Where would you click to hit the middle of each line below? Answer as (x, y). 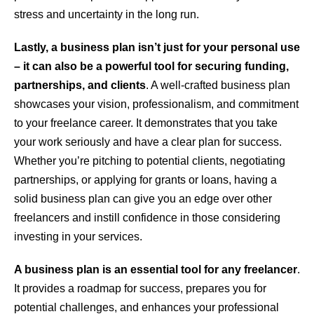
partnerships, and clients (80, 86)
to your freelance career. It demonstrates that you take (146, 123)
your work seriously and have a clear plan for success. (148, 142)
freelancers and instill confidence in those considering (147, 218)
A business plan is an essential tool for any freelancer (156, 270)
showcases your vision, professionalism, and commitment (156, 104)
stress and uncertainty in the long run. (107, 15)
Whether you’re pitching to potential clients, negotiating (150, 161)
